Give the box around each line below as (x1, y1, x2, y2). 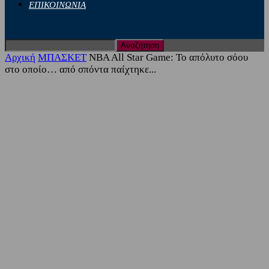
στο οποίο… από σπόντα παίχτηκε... (5, 64, 156, 75)
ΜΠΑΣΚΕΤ (38, 52, 86, 63)
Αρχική (5, 52, 35, 63)
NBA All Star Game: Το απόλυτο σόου (89, 52, 248, 63)
